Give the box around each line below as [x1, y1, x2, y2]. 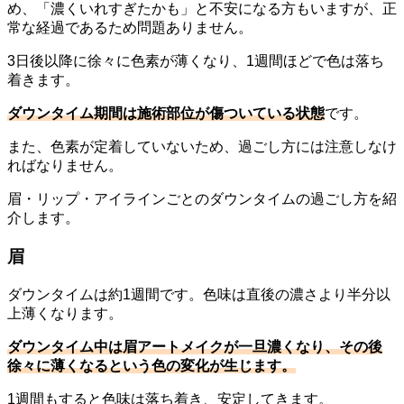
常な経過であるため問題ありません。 [7, 20, 252, 36]
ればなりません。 [7, 158, 123, 174]
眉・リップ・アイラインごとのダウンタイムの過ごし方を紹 [7, 191, 397, 207]
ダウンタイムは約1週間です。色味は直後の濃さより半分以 [7, 286, 390, 302]
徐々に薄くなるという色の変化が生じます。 [7, 357, 296, 373]
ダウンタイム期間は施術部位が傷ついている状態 [7, 106, 325, 122]
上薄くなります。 [7, 305, 123, 321]
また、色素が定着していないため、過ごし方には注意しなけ [7, 139, 397, 155]
